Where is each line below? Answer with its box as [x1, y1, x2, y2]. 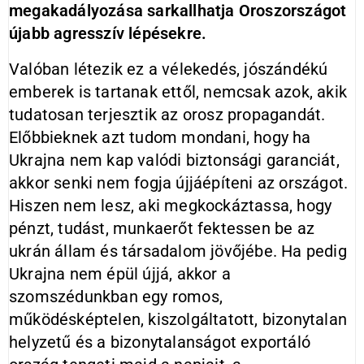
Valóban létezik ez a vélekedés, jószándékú [9, 59, 328, 79]
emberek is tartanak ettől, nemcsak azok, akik [9, 82, 347, 102]
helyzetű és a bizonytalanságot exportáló [9, 332, 310, 352]
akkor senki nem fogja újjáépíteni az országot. [9, 173, 349, 193]
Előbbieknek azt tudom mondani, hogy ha [9, 128, 311, 147]
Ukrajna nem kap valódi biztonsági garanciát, [9, 150, 340, 170]
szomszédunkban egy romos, [9, 287, 223, 306]
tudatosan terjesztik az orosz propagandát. [9, 105, 326, 124]
